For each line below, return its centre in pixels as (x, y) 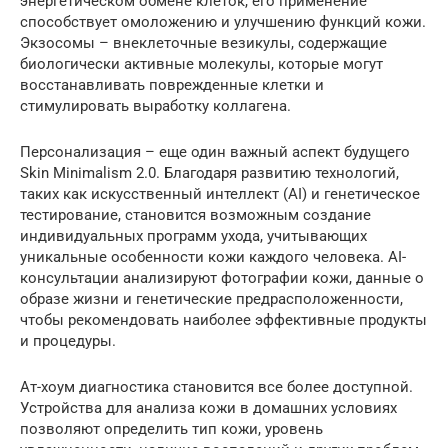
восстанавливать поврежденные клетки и (172, 84)
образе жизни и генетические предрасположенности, (211, 298)
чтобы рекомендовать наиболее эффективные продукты (223, 319)
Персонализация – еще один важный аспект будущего (215, 151)
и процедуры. (68, 340)
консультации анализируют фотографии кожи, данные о (222, 277)
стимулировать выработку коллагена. (155, 105)
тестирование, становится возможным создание (195, 214)
